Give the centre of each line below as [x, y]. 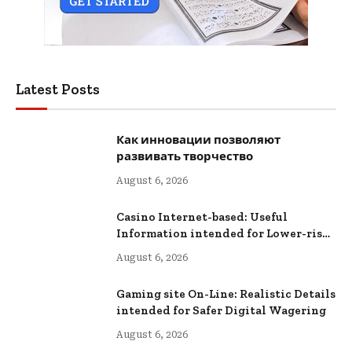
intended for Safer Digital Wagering [221, 311]
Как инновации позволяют [198, 140]
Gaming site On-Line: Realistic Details [226, 294]
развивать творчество [185, 157]
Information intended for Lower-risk [223, 234]
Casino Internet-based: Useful [202, 217]
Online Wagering [166, 250]
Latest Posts [58, 90]
